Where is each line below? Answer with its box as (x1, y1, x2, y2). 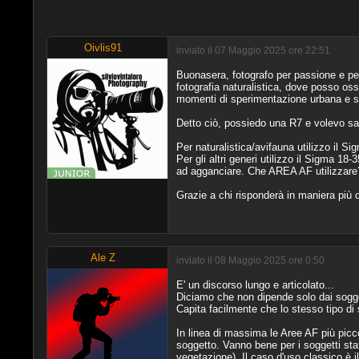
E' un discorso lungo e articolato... (175, 278, 334, 291)
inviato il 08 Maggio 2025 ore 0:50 (175, 255, 325, 266)
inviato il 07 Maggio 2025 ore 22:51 (175, 45, 330, 56)
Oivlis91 (84, 41, 123, 54)
